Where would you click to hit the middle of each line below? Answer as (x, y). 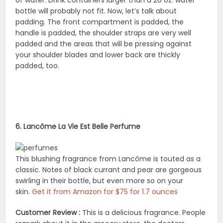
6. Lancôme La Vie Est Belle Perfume (78, 126)
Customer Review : (48, 212)
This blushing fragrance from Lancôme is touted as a (108, 159)
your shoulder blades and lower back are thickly (98, 55)
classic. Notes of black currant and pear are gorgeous (109, 169)
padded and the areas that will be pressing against (104, 44)
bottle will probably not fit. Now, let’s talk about (96, 11)
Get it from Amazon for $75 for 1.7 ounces (105, 191)
